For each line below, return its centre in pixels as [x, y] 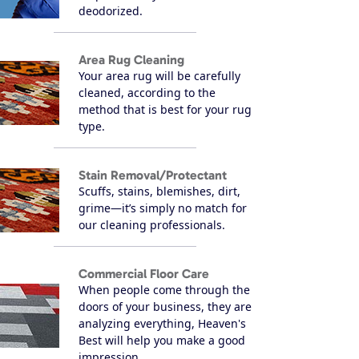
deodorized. [111, 10]
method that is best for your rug [165, 109]
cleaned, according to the [147, 92]
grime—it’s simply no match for [163, 208]
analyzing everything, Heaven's [162, 323]
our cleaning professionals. [152, 224]
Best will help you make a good [162, 340]
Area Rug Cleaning [131, 59]
